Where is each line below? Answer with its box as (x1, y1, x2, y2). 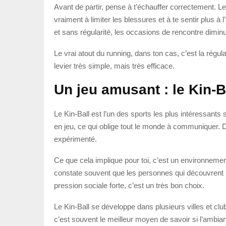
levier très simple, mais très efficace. (54, 61, 175, 70)
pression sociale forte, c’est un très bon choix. (54, 181, 204, 190)
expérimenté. (54, 134, 97, 143)
